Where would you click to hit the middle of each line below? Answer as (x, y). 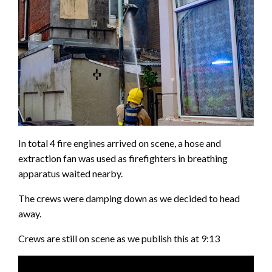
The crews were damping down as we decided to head (129, 199)
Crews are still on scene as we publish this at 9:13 (119, 239)
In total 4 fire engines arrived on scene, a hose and (120, 143)
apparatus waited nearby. (70, 174)
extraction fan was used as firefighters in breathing (123, 158)
